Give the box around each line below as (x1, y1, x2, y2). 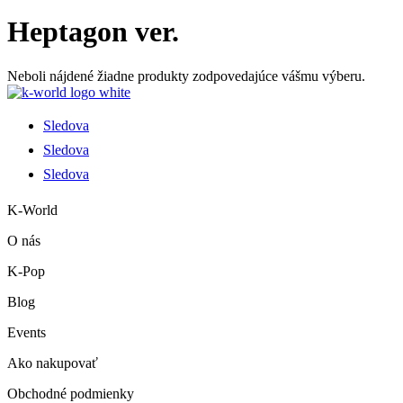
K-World (7, 201, 58, 218)
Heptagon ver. (7, 15, 179, 49)
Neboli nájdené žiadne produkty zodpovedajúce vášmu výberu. (7, 67, 365, 84)
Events (7, 324, 46, 340)
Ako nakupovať (7, 354, 98, 371)
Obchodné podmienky (7, 385, 134, 401)
